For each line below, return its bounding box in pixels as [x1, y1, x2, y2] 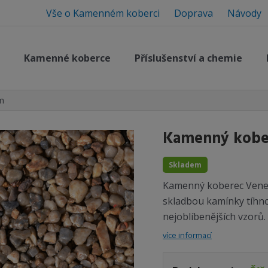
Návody [227, 6, 261, 20]
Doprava [174, 6, 213, 20]
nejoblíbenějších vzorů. [163, 209, 266, 223]
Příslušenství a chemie [134, 51, 242, 65]
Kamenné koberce [23, 51, 111, 65]
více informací [163, 229, 212, 240]
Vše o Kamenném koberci [46, 6, 162, 20]
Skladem [169, 159, 202, 170]
